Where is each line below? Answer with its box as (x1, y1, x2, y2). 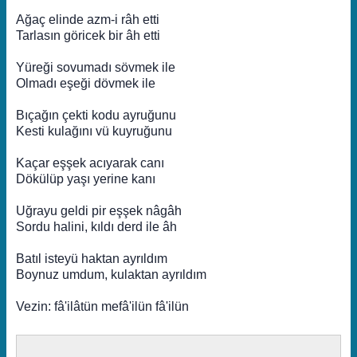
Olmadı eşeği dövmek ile (16, 76, 155, 90)
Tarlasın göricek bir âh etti (16, 29, 160, 42)
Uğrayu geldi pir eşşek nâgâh (16, 204, 182, 218)
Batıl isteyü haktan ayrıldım (16, 252, 167, 265)
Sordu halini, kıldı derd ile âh (16, 220, 177, 233)
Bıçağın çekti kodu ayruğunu (16, 108, 176, 122)
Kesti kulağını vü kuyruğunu (16, 124, 172, 138)
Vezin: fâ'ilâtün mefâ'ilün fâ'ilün (16, 300, 189, 313)
